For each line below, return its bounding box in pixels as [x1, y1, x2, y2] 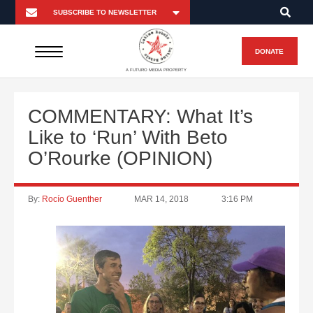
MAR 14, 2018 [134, 194, 189, 204]
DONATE [255, 47, 284, 55]
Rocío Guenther [42, 194, 102, 204]
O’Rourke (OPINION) [28, 147, 212, 169]
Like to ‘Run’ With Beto [28, 126, 228, 148]
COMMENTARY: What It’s [28, 105, 253, 127]
